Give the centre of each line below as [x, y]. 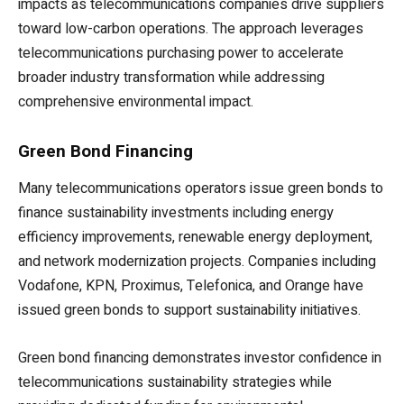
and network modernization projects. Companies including [197, 262]
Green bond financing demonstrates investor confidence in [200, 358]
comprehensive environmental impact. [136, 102]
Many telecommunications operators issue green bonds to [201, 189]
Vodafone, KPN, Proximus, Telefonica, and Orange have [191, 286]
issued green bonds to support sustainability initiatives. [189, 311]
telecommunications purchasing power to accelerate [181, 54]
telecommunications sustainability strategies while [175, 383]
